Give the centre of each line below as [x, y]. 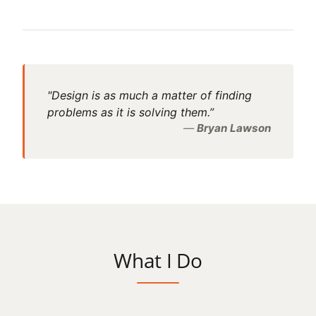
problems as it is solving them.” [130, 112]
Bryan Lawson [234, 128]
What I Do [158, 260]
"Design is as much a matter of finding [150, 95]
